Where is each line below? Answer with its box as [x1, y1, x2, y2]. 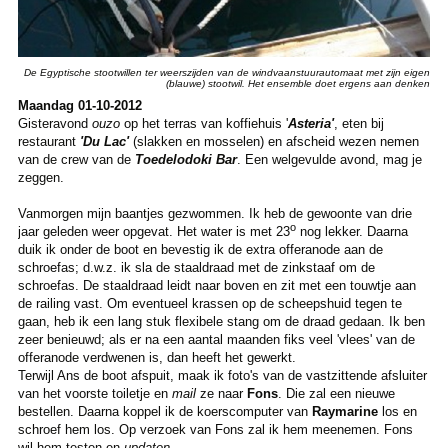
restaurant [17, 134, 80, 150]
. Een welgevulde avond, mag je [236, 152, 422, 168]
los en [377, 404, 417, 420]
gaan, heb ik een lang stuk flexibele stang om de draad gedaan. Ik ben [17, 314, 425, 330]
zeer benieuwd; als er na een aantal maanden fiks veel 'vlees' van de [17, 332, 415, 348]
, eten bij [333, 116, 384, 132]
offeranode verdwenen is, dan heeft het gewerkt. [17, 350, 296, 366]
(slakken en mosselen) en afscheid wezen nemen [128, 134, 419, 150]
